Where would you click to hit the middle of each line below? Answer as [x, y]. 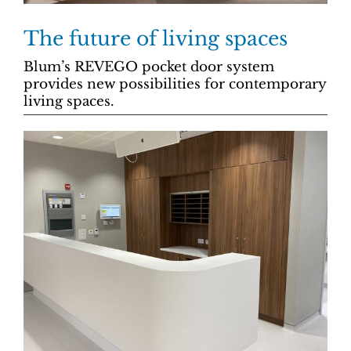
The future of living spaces [156, 38]
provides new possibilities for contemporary [175, 84]
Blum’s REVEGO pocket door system [149, 67]
